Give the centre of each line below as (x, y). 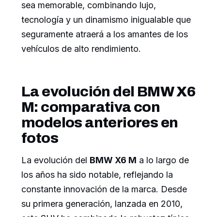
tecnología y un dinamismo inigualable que (106, 19)
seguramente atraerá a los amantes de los (105, 34)
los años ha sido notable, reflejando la (97, 174)
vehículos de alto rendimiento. (81, 48)
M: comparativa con (91, 107)
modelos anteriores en (100, 122)
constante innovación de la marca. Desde (104, 189)
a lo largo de (163, 160)
